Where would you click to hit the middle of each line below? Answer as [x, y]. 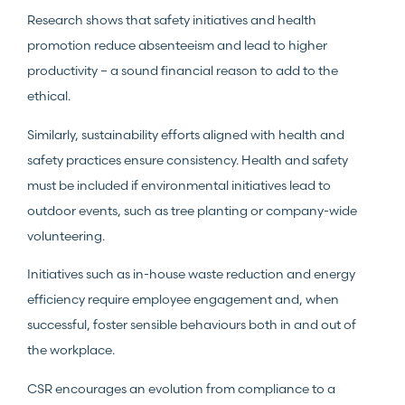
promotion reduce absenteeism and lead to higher [177, 46]
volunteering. [66, 235]
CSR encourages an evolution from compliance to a [181, 388]
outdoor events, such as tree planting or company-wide [192, 210]
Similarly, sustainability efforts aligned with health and [186, 134]
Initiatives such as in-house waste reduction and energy [191, 274]
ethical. [49, 96]
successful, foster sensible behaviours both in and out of [192, 325]
